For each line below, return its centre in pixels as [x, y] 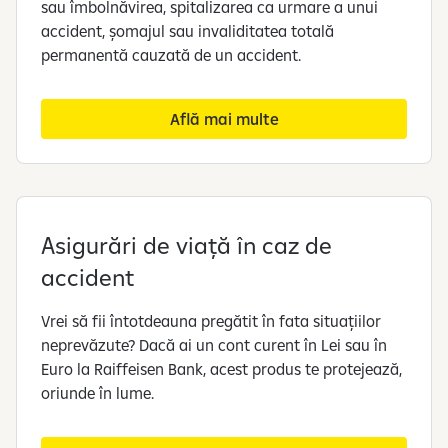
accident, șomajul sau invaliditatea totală [187, 30]
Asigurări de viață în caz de [186, 244]
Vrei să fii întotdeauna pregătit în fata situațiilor [211, 320]
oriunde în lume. [97, 392]
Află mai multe [224, 118]
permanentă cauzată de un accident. [171, 54]
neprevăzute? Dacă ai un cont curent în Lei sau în [214, 344]
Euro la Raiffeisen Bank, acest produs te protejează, [221, 368]
